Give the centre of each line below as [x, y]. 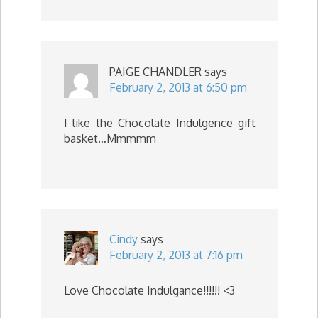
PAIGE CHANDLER [155, 72]
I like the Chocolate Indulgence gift [160, 123]
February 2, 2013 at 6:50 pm [178, 87]
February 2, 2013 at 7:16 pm [176, 255]
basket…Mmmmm [110, 138]
